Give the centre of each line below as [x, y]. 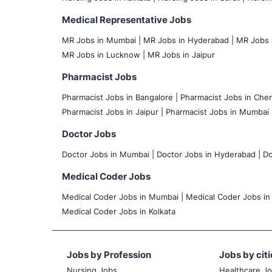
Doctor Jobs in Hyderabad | [209, 154]
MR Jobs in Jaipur [181, 54]
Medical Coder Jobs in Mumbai [121, 196]
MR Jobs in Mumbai [100, 40]
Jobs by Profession [109, 254]
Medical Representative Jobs [127, 19]
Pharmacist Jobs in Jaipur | [113, 111]
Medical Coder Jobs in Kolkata [119, 211]
